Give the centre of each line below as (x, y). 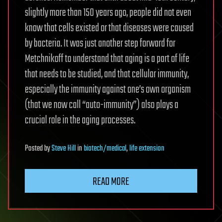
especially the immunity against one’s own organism (108, 90)
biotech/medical (105, 149)
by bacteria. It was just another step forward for (100, 44)
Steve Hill (64, 149)
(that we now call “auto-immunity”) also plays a (102, 105)
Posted (34, 149)
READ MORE (111, 182)
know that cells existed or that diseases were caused (109, 28)
